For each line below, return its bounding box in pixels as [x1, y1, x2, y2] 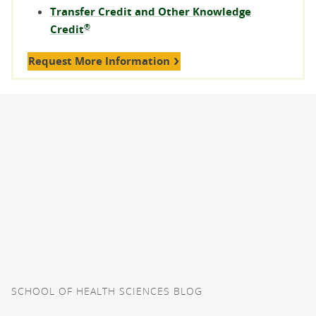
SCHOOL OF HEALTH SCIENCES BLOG [11, 284, 202, 298]
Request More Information [28, 54, 170, 68]
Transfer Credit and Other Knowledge [50, 4, 251, 19]
